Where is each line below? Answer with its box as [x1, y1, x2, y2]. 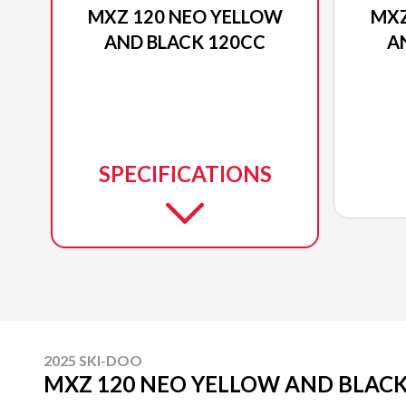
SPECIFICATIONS [98, 159, 272, 187]
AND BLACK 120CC [104, 30, 266, 53]
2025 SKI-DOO [43, 351, 142, 369]
